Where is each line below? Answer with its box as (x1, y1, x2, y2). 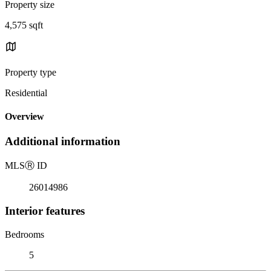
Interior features (5, 204, 85, 217)
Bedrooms (5, 229, 44, 240)
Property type (5, 67, 56, 77)
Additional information (5, 135, 120, 148)
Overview (5, 111, 44, 122)
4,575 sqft (5, 19, 43, 30)
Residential (5, 87, 47, 98)
